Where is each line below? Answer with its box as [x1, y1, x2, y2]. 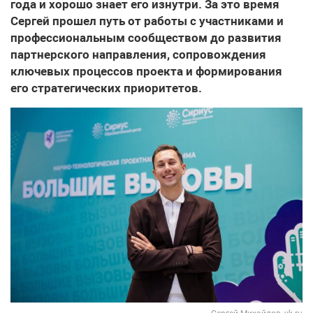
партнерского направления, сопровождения [10, 48, 266, 62]
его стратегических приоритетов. [10, 81, 202, 96]
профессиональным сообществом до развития [10, 31, 282, 45]
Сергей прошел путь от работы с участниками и [10, 14, 284, 29]
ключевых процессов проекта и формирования [10, 64, 282, 79]
